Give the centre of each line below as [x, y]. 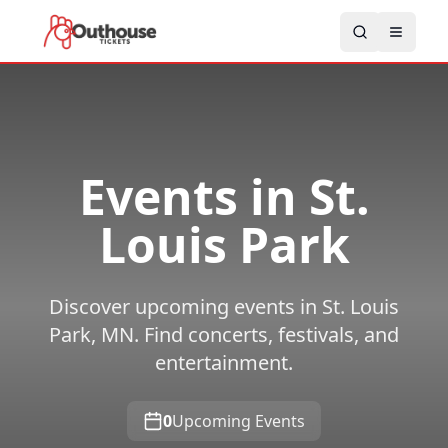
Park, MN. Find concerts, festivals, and [224, 334]
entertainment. [224, 362]
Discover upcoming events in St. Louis [224, 306]
